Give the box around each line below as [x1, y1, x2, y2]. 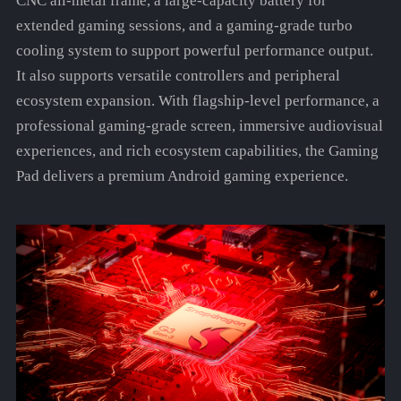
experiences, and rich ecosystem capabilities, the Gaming [15, 142, 379, 160]
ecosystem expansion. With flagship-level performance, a [15, 92, 380, 110]
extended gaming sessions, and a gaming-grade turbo [15, 17, 353, 35]
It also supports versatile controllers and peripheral [15, 67, 340, 85]
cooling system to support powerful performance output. [15, 42, 373, 60]
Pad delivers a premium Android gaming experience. [15, 167, 348, 185]
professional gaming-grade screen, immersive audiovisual [15, 117, 383, 135]
